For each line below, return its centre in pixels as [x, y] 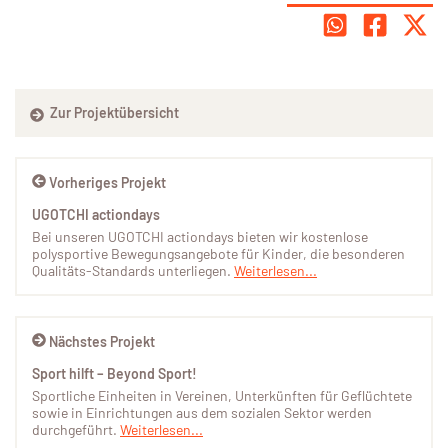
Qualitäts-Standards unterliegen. [133, 270]
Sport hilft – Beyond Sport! [114, 373]
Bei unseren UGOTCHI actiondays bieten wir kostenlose [200, 236]
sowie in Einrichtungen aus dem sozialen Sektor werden [202, 412]
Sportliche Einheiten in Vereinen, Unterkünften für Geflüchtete [222, 395]
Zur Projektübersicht [113, 113]
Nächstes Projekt [102, 341]
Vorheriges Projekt [107, 182]
